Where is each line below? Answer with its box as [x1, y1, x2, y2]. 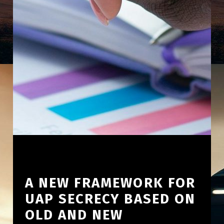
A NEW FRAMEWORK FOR [24, 174, 195, 191]
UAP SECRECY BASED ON [24, 190, 196, 207]
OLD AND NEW [24, 206, 123, 223]
